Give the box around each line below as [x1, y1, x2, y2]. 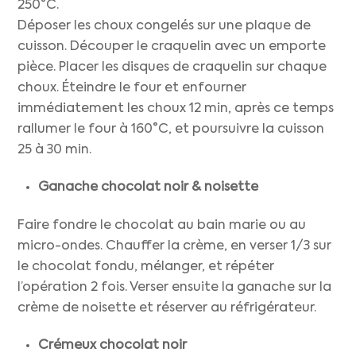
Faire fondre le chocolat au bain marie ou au [17, 219, 307, 233]
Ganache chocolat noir [38, 180, 188, 194]
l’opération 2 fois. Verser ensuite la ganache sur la [17, 281, 332, 295]
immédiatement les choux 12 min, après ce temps [17, 102, 335, 115]
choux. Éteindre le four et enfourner [17, 81, 247, 95]
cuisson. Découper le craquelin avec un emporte [17, 40, 327, 53]
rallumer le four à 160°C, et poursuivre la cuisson [17, 122, 325, 136]
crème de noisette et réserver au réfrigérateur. [17, 302, 317, 315]
